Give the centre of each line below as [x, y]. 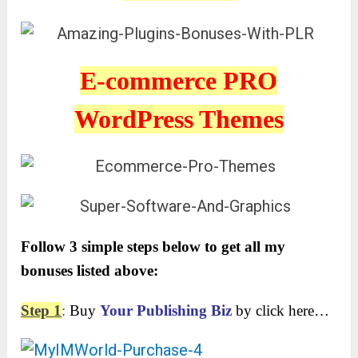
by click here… [281, 311]
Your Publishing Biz [166, 311]
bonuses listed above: [90, 271]
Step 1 [42, 311]
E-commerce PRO [179, 81]
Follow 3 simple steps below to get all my [153, 247]
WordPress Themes [179, 119]
